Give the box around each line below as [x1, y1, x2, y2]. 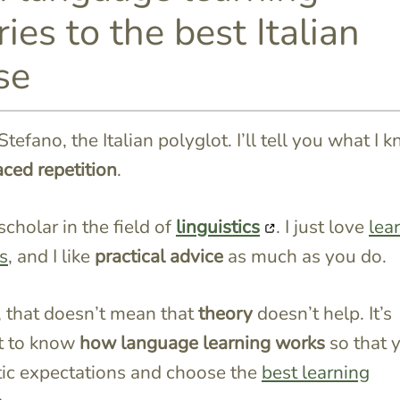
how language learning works [79, 330, 325, 356]
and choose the [125, 360, 262, 386]
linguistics [175, 214, 260, 240]
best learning [261, 360, 370, 386]
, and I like [7, 244, 95, 270]
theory [197, 301, 253, 327]
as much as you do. [222, 244, 387, 270]
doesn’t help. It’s [252, 301, 392, 327]
